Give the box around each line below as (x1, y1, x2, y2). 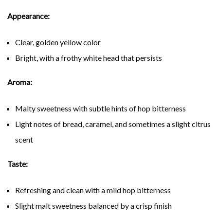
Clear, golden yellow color (15, 37, 101, 47)
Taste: (7, 159, 28, 168)
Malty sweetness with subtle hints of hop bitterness (15, 103, 186, 113)
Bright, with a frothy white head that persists (15, 53, 162, 62)
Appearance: (7, 11, 50, 20)
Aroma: (7, 77, 32, 87)
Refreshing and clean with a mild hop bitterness (15, 185, 171, 195)
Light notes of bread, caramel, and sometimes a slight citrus (15, 119, 211, 128)
